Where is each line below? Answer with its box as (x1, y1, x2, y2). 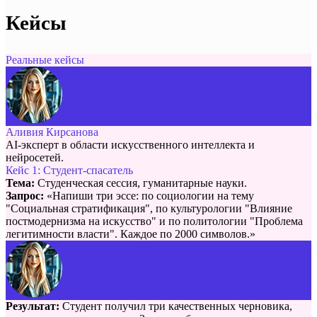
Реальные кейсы (6, 53, 84, 66)
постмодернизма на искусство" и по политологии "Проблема (6, 214, 303, 227)
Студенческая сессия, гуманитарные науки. (38, 176, 247, 189)
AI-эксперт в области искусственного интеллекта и (6, 138, 255, 151)
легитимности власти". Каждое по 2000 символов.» (6, 227, 255, 240)
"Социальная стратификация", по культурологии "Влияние (6, 202, 292, 214)
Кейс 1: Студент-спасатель (6, 163, 133, 176)
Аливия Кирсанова (6, 125, 98, 138)
